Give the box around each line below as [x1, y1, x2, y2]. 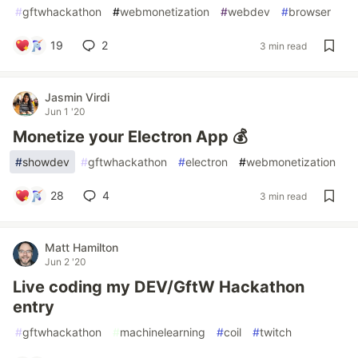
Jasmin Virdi [45, 90, 109, 104]
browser [288, 5, 331, 18]
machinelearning [120, 325, 205, 339]
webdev [228, 5, 270, 18]
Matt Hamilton [45, 241, 118, 254]
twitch [260, 325, 292, 339]
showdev [22, 155, 70, 169]
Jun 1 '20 [45, 105, 86, 117]
